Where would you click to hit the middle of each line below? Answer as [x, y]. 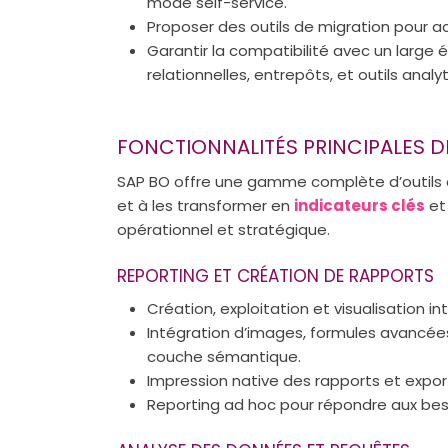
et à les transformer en [205, 205]
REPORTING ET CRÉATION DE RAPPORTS [275, 276]
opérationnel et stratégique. [223, 229]
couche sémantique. [224, 356]
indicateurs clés [359, 205]
